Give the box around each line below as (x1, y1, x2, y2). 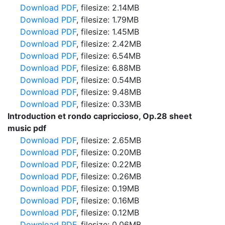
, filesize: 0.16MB (76, 195, 139, 205)
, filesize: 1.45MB (76, 27, 139, 37)
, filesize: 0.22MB (76, 159, 141, 169)
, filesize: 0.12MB (76, 207, 139, 217)
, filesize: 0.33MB (76, 99, 141, 109)
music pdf (8, 123, 46, 133)
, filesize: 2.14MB (76, 3, 139, 13)
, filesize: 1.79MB (76, 15, 139, 25)
